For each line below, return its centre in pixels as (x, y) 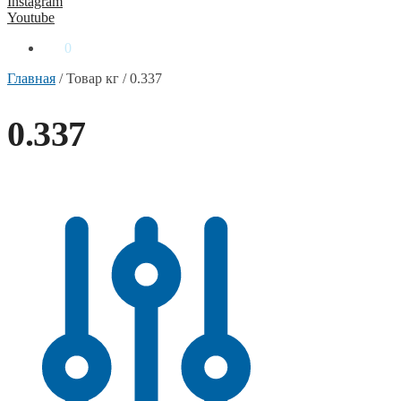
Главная (31, 78)
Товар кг (93, 78)
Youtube (31, 17)
